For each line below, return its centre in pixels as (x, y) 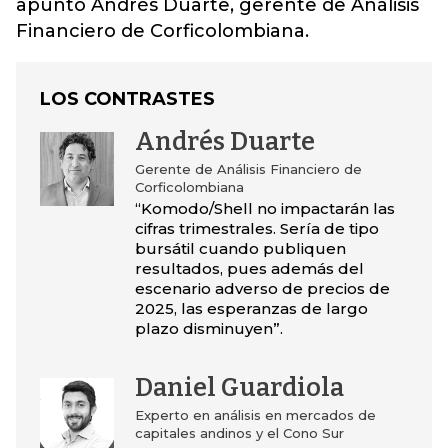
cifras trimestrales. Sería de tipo (256, 228)
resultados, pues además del (249, 268)
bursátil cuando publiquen (240, 248)
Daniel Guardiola (239, 388)
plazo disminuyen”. (208, 328)
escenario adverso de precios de (262, 288)
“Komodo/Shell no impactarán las (264, 208)
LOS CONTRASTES (127, 99)
